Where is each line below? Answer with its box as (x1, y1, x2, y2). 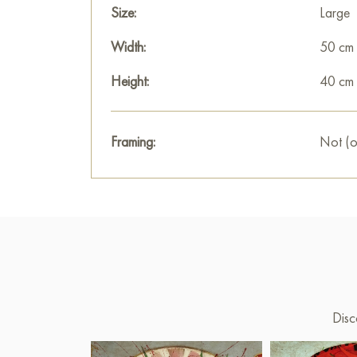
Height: (111, 72, 149, 90)
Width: (111, 37, 146, 56)
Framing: (111, 132, 155, 151)
